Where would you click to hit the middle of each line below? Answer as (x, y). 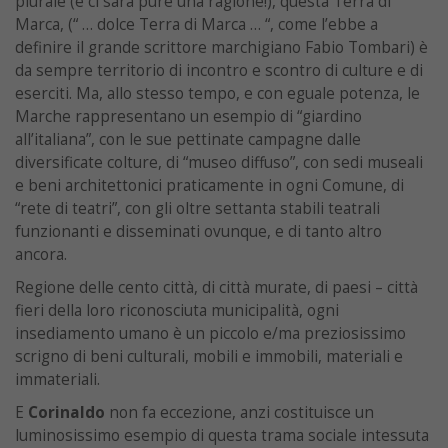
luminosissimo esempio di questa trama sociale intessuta (222, 435)
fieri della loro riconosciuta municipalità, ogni (177, 310)
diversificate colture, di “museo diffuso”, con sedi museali (219, 162)
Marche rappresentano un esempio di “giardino (188, 116)
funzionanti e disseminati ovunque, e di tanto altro (198, 231)
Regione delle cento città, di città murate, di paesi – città (216, 287)
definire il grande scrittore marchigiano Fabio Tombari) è (221, 47)
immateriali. (57, 379)
